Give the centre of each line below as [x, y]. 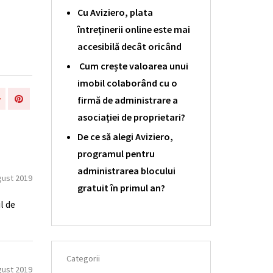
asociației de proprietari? [131, 117]
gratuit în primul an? [121, 187]
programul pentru [116, 153]
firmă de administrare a [127, 100]
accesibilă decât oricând [129, 46]
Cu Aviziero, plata [115, 12]
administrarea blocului [126, 170]
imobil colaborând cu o [127, 83]
